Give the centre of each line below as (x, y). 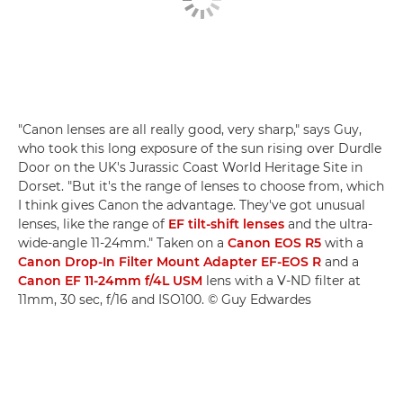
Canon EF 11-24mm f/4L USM (110, 281)
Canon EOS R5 (274, 243)
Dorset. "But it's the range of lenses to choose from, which (201, 187)
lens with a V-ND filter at (282, 281)
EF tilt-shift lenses (226, 224)
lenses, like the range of (93, 224)
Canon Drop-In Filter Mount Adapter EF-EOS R (170, 262)
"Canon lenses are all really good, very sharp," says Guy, (190, 130)
